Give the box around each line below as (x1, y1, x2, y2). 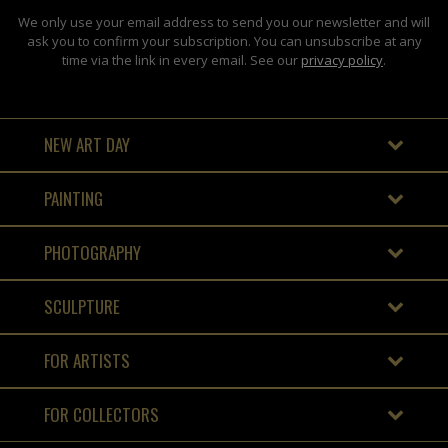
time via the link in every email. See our (62, 50, 301, 69)
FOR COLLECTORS (44, 401, 159, 427)
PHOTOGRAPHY (44, 239, 141, 265)
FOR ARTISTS (44, 347, 130, 373)
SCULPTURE (44, 293, 120, 319)
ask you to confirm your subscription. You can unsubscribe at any (26, 31, 422, 50)
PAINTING (44, 185, 103, 211)
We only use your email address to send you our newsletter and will (18, 12, 430, 31)
